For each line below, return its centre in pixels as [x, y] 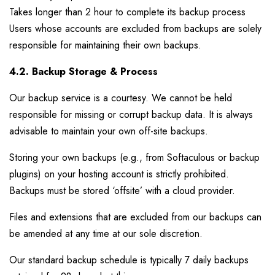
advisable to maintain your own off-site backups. [109, 131]
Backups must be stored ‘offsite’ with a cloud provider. [122, 191]
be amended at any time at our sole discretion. [106, 234]
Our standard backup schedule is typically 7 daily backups [129, 260]
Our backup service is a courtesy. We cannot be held [121, 98]
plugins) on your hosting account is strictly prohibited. [119, 174]
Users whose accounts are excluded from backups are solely [135, 29]
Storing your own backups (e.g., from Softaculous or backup [134, 157]
